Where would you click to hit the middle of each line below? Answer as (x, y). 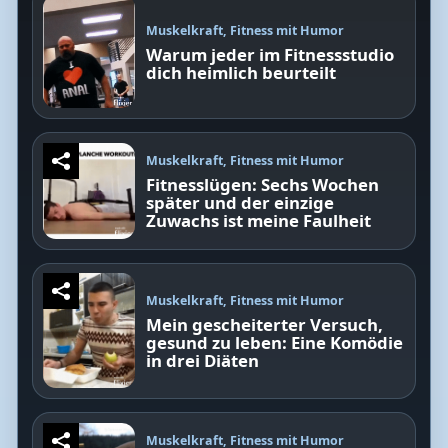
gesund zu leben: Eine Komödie (275, 343)
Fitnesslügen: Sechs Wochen (263, 184)
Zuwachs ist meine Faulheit (259, 220)
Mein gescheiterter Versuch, (265, 325)
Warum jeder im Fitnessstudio (270, 54)
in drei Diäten (203, 361)
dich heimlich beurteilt (241, 72)
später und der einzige (240, 202)
